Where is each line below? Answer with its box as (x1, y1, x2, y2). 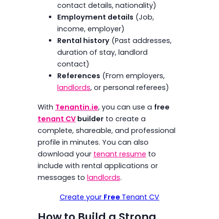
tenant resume (93, 149, 146, 159)
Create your (60, 192, 104, 202)
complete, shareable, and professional (37, 126, 175, 136)
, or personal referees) (90, 83, 169, 93)
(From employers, (100, 71, 165, 81)
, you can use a (98, 102, 154, 112)
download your (37, 149, 93, 159)
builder (75, 114, 104, 124)
